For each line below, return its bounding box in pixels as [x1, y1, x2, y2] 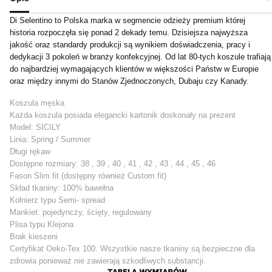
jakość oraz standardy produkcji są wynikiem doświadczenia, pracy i [10, 39, 250, 49]
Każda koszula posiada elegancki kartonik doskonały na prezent [10, 110, 236, 120]
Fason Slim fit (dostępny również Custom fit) [10, 171, 166, 180]
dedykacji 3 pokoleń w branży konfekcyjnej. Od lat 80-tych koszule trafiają [10, 52, 271, 61]
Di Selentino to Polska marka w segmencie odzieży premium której [10, 15, 245, 25]
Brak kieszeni [10, 231, 58, 241]
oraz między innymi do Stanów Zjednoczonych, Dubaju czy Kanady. [10, 76, 251, 86]
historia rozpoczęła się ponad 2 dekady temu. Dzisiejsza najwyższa [10, 27, 248, 37]
